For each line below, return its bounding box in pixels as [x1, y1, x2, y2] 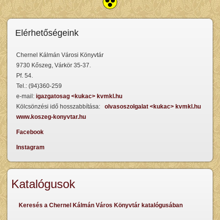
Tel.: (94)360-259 [16, 82, 62, 89]
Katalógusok [11, 177, 75, 191]
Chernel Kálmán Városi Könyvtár [16, 52, 104, 58]
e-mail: [16, 93, 36, 100]
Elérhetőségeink [15, 28, 79, 38]
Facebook [16, 129, 44, 136]
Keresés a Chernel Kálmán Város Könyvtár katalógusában [19, 202, 183, 209]
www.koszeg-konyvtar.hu [16, 113, 86, 120]
